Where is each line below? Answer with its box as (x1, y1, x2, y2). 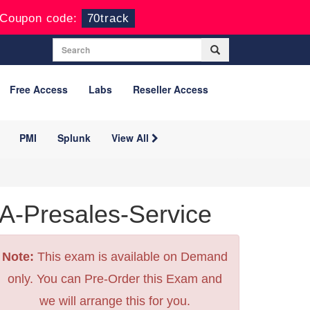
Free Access (10, 82, 68, 96)
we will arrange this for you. (39, 294, 190, 308)
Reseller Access (133, 82, 208, 96)
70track (86, 12, 130, 25)
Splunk (57, 131, 91, 145)
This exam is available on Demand (34, 250, 228, 264)
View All (111, 131, 152, 145)
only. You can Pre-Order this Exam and (8, 272, 222, 286)
